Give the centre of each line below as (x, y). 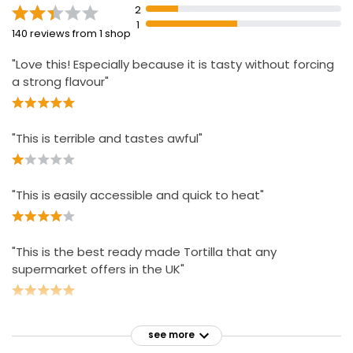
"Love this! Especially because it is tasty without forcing (173, 64)
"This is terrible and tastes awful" (107, 138)
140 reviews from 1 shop (71, 33)
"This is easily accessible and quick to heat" (138, 195)
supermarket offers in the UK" (98, 269)
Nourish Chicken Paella (129, 33)
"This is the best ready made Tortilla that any (144, 252)
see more (171, 335)
